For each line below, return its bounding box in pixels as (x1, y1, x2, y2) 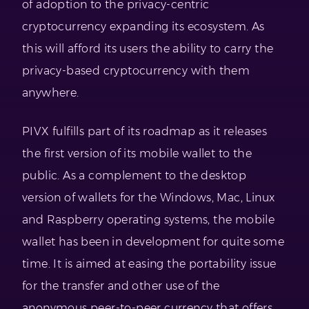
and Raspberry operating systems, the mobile (22, 213, 275, 227)
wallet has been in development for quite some (22, 235, 284, 249)
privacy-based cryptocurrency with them (22, 64, 250, 78)
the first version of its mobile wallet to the (22, 147, 252, 161)
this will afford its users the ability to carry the (22, 42, 274, 56)
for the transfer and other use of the (22, 279, 220, 293)
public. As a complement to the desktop (22, 169, 247, 183)
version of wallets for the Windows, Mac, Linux (22, 191, 275, 205)
